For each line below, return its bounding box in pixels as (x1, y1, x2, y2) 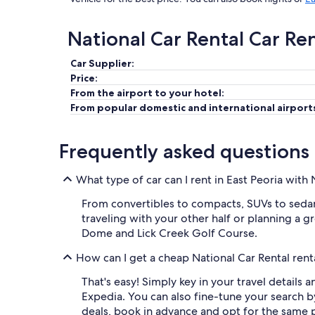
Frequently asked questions (59, 139, 309, 163)
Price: (70, 72, 98, 84)
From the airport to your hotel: (70, 86, 224, 99)
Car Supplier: (70, 57, 134, 70)
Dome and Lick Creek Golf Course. (82, 226, 257, 240)
